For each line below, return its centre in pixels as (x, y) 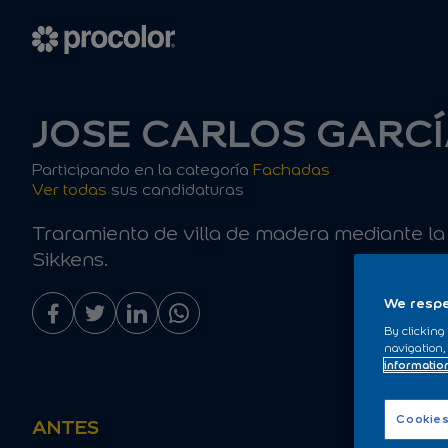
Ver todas (69, 189)
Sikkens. (70, 259)
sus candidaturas (175, 189)
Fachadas (291, 169)
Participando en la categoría (142, 169)
